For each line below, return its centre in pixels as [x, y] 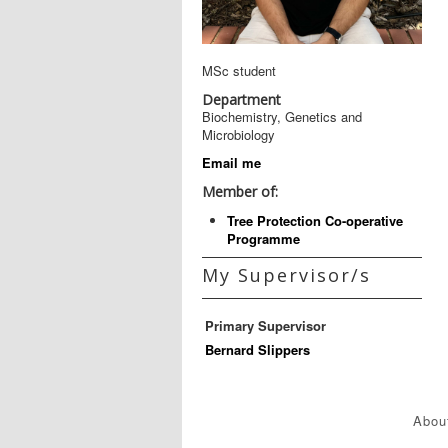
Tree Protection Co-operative [315, 221]
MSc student [239, 71]
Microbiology [238, 135]
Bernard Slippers [257, 350]
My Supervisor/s [286, 275]
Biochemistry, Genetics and [282, 117]
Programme [263, 239]
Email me [231, 163]
